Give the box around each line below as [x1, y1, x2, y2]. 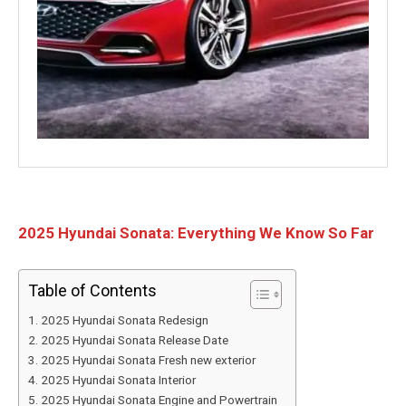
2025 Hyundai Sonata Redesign [40, 312, 208, 327]
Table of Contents [28, 280, 157, 300]
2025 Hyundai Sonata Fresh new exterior [40, 352, 256, 367]
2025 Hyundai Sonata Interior [40, 372, 196, 387]
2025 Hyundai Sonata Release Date [40, 332, 228, 347]
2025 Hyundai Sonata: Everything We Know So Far [18, 223, 374, 242]
